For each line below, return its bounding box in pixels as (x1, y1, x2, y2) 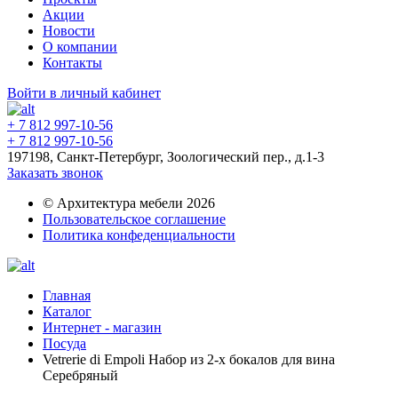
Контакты (43, 55, 102, 70)
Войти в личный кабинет (7, 85, 161, 100)
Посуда (43, 336, 86, 351)
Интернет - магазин (43, 320, 162, 335)
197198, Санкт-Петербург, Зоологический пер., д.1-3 (7, 149, 324, 164)
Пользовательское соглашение (43, 211, 226, 227)
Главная (43, 288, 91, 303)
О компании (43, 39, 117, 54)
